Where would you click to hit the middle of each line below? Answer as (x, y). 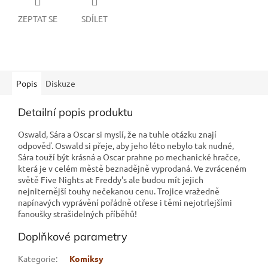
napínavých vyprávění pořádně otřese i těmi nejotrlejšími (125, 202)
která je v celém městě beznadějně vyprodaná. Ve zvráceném (132, 168)
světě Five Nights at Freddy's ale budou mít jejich (111, 179)
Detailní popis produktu (75, 112)
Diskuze (60, 83)
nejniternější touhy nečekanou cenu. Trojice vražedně (119, 191)
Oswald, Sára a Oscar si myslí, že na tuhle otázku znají (117, 134)
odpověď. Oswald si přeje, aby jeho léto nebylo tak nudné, (126, 145)
